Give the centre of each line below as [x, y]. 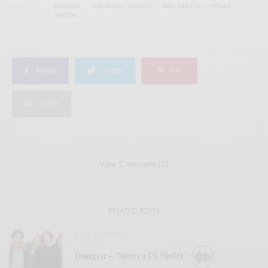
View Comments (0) [134, 164]
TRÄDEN [66, 16]
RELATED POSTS [134, 211]
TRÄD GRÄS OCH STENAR [196, 7]
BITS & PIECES [100, 234]
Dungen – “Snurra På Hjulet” [132, 256]
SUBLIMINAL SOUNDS [121, 7]
